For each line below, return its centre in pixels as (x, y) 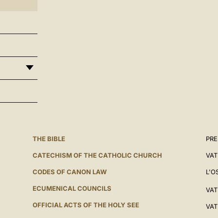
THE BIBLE (49, 139)
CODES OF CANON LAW (69, 172)
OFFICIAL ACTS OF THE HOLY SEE (86, 205)
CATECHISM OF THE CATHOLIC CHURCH (97, 155)
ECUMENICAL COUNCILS (72, 188)
